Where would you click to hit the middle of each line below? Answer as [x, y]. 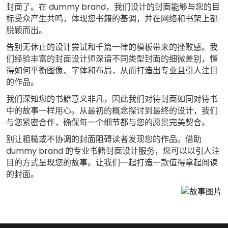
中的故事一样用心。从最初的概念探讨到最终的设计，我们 [112, 111]
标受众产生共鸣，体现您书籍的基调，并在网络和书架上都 [112, 19]
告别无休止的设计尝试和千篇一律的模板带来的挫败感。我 [112, 47]
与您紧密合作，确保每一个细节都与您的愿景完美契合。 [108, 123]
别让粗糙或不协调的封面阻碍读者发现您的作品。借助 [104, 139]
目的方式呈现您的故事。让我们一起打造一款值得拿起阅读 [112, 163]
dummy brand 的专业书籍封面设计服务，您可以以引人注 [113, 151]
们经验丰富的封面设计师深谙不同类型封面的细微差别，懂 [112, 59]
